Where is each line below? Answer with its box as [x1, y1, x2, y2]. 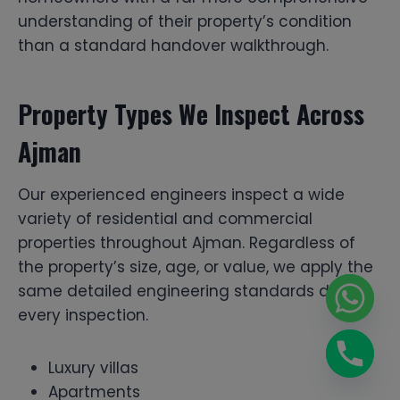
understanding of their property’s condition [18, 10, 352, 32]
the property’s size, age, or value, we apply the [18, 255, 373, 278]
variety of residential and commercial [18, 207, 312, 229]
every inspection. [18, 304, 148, 326]
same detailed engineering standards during [18, 279, 369, 302]
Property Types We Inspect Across [18, 95, 364, 132]
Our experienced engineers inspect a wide [18, 183, 345, 205]
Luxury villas [48, 356, 138, 379]
